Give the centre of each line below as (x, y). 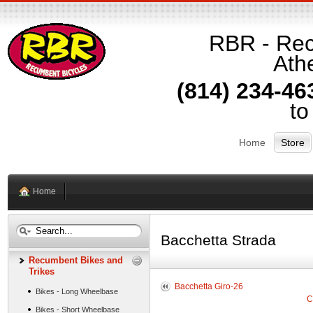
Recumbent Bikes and (75, 260)
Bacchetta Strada (218, 240)
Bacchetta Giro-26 (209, 286)
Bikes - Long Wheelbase (77, 291)
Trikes (41, 271)
